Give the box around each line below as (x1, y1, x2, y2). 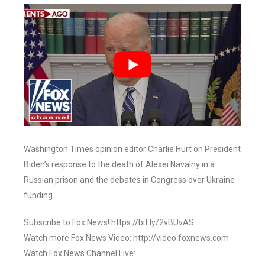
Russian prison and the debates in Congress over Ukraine (24, 175, 235, 185)
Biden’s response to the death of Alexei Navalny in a (24, 160, 215, 170)
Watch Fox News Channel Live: (24, 248, 135, 258)
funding (24, 190, 53, 201)
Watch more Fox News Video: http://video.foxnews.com (24, 233, 229, 243)
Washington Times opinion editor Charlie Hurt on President (24, 144, 241, 154)
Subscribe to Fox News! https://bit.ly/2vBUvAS (24, 218, 194, 228)
